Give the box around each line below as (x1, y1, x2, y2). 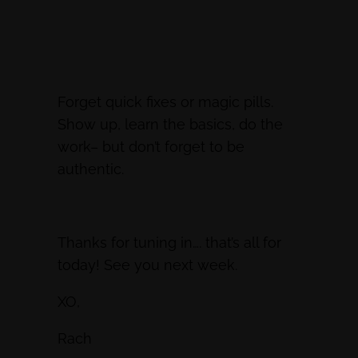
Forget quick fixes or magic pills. (58, 93, 273, 111)
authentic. (58, 161, 128, 178)
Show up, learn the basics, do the (58, 116, 283, 133)
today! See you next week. (58, 257, 241, 274)
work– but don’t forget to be (58, 138, 245, 156)
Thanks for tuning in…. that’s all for (58, 234, 281, 252)
